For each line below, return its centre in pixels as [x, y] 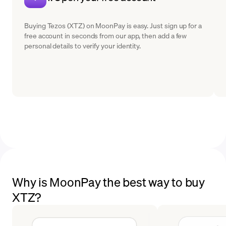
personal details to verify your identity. [83, 45]
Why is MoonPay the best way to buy [108, 182]
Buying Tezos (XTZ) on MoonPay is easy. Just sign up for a [113, 25]
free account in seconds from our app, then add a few [106, 35]
